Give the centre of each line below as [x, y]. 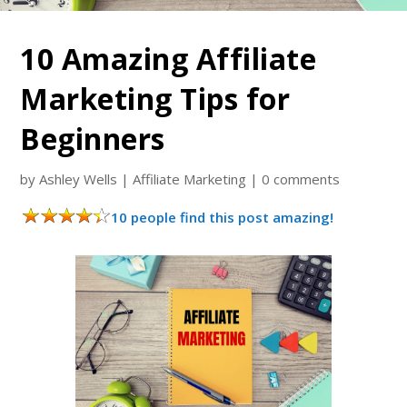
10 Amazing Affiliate [169, 59]
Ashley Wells [79, 179]
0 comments [301, 179]
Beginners [93, 139]
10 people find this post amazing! [223, 217]
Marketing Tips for [155, 99]
